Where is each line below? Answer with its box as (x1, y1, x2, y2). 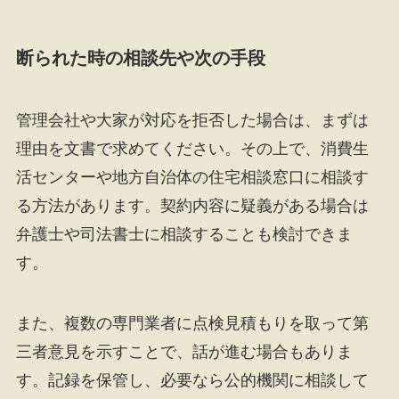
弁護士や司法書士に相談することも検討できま (15, 224, 353, 243)
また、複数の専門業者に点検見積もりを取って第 (15, 313, 369, 332)
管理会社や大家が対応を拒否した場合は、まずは (15, 110, 369, 129)
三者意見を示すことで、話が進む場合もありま (15, 342, 353, 361)
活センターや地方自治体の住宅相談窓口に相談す (15, 167, 369, 186)
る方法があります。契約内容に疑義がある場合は (15, 196, 369, 215)
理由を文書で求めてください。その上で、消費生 (15, 139, 369, 158)
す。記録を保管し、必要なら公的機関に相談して (15, 370, 369, 389)
